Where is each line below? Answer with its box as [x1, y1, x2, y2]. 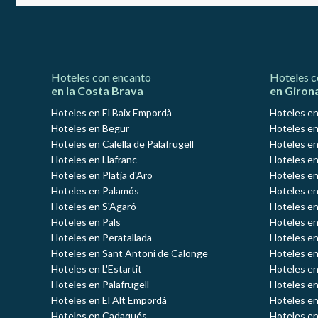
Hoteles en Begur [51, 122, 129, 135]
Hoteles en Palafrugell [51, 278, 149, 291]
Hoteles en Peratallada [51, 231, 152, 244]
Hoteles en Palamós [51, 185, 139, 197]
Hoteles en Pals [51, 216, 121, 229]
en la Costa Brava [51, 84, 143, 98]
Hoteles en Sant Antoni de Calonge [51, 247, 208, 260]
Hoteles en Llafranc [51, 153, 137, 166]
